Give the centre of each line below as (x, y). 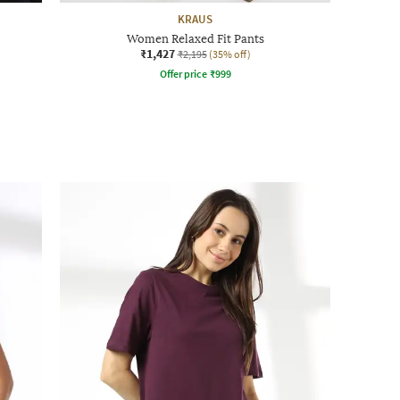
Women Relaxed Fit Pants (195, 38)
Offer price (183, 73)
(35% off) (229, 54)
